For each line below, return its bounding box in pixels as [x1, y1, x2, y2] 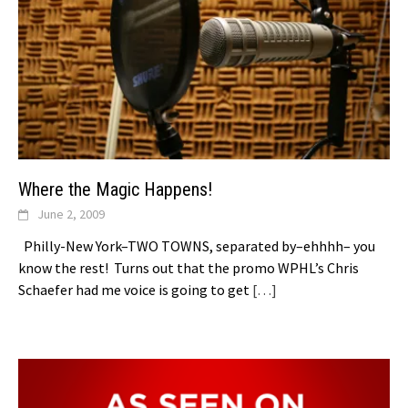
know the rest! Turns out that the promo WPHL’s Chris [18, 258, 359, 277]
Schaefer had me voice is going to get [18, 280, 250, 299]
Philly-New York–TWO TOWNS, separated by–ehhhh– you [18, 236, 375, 255]
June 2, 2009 [37, 205, 105, 222]
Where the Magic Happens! [18, 178, 212, 200]
